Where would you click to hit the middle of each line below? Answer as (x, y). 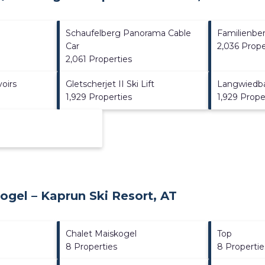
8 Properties (91, 246)
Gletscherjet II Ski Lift (110, 84)
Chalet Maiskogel (101, 233)
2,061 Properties (98, 59)
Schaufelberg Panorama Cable (128, 33)
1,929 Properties (98, 97)
